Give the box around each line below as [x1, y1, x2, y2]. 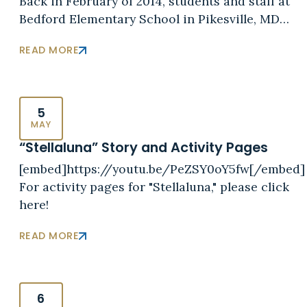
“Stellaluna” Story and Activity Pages [19, 137, 268, 157]
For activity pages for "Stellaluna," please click [19, 178, 289, 195]
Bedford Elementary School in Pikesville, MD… [19, 11, 289, 27]
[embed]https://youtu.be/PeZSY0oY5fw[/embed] [19, 160, 305, 177]
